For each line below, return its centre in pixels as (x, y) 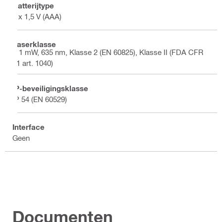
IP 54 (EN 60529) (40, 99)
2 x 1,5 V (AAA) (37, 16)
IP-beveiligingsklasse (50, 88)
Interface (28, 127)
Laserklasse (34, 44)
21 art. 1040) (33, 63)
